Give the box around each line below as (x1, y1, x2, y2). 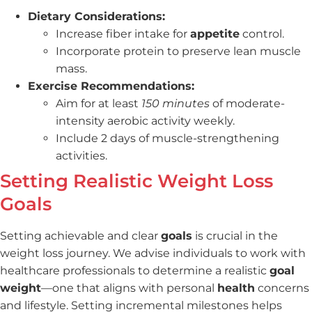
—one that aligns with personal (41, 281, 217, 295)
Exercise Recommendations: (28, 79, 194, 93)
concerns (255, 281, 309, 295)
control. (240, 27, 284, 41)
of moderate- (210, 97, 285, 111)
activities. (56, 149, 107, 163)
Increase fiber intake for (56, 27, 190, 41)
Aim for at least (56, 97, 141, 111)
